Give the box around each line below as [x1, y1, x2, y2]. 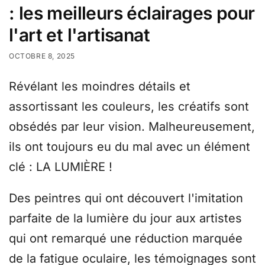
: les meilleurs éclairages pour [9, 2, 255, 24]
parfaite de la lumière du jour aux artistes [9, 211, 242, 226]
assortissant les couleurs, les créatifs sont [9, 99, 249, 114]
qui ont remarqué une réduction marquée [9, 231, 243, 246]
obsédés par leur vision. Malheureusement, [9, 119, 255, 134]
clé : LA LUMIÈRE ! [9, 159, 112, 174]
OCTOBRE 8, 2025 [9, 51, 75, 60]
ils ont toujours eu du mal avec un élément [9, 139, 250, 154]
